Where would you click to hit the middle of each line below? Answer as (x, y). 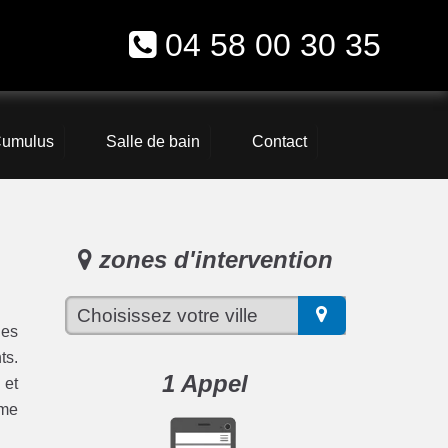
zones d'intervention (212, 260)
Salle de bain (152, 142)
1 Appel (205, 383)
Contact (279, 142)
